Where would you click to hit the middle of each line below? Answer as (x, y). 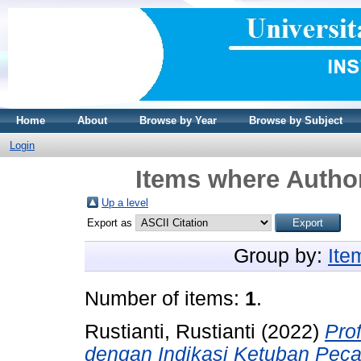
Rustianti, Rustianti (170, 331)
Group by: (281, 256)
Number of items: (165, 299)
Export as (111, 223)
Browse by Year (178, 120)
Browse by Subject (296, 120)
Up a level (125, 203)
